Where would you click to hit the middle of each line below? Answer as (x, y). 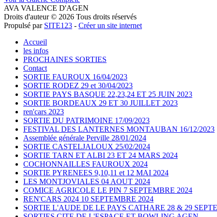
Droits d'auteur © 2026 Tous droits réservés (70, 16)
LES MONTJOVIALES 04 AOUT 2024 (87, 181)
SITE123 (58, 25)
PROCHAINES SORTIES (65, 59)
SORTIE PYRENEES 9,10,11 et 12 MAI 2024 (96, 172)
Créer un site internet (110, 25)
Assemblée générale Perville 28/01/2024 (85, 138)
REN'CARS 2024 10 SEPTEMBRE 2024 (88, 199)
